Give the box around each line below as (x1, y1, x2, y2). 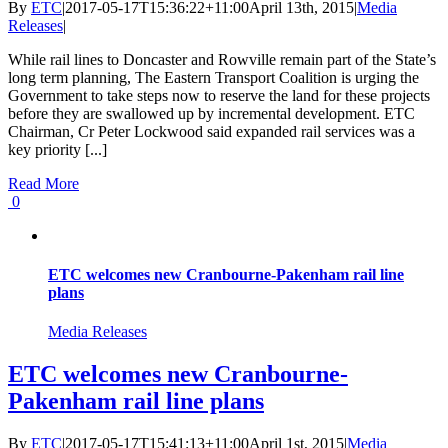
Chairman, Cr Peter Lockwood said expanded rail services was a (8, 122, 415, 140)
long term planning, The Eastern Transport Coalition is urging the (8, 68, 419, 86)
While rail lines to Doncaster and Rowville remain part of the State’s (8, 50, 436, 68)
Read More (8, 174, 79, 192)
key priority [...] (8, 140, 107, 158)
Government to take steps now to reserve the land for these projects (8, 86, 430, 104)
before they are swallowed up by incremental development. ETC (8, 104, 415, 122)
